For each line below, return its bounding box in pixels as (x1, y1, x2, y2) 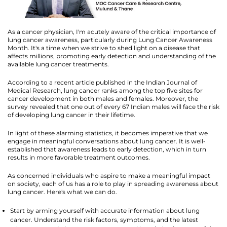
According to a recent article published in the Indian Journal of (8, 78, 197, 86)
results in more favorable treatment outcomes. (8, 153, 150, 161)
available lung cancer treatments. (8, 60, 109, 68)
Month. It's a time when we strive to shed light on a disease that (8, 44, 200, 52)
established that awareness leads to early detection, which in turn (8, 145, 206, 153)
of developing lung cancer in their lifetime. (8, 110, 135, 119)
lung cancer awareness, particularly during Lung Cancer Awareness (8, 35, 212, 44)
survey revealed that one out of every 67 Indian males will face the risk (8, 102, 219, 110)
